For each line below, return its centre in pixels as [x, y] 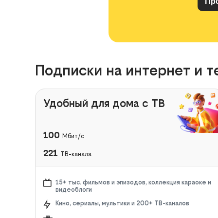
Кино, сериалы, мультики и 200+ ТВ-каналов [122, 203]
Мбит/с [73, 136]
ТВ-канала [76, 154]
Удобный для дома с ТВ [104, 103]
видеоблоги [74, 189]
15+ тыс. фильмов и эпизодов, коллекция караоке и [133, 182]
